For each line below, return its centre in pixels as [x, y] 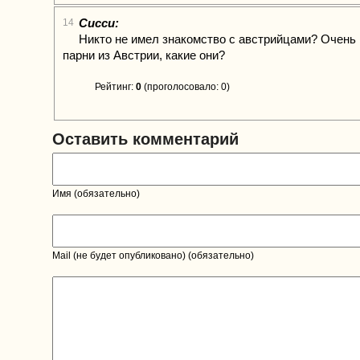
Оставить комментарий [145, 139]
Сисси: [99, 23]
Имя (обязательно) [96, 193]
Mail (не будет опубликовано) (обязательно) [153, 255]
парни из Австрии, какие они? [144, 55]
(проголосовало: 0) [186, 87]
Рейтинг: [115, 87]
